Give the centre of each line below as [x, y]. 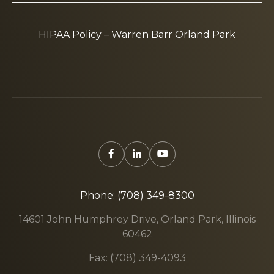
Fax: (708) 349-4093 [137, 258]
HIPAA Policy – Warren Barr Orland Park [137, 35]
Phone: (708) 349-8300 [137, 195]
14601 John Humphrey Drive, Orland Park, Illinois [137, 219]
